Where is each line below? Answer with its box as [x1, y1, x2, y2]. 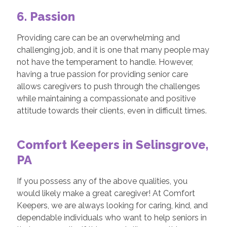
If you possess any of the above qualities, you [16, 176, 187, 186]
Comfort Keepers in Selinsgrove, [16, 137, 208, 152]
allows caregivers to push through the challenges [16, 82, 200, 91]
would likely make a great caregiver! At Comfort [16, 188, 195, 198]
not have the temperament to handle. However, [16, 57, 193, 67]
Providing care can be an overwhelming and [16, 33, 180, 43]
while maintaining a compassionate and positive [16, 94, 196, 103]
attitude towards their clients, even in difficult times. [16, 106, 207, 116]
